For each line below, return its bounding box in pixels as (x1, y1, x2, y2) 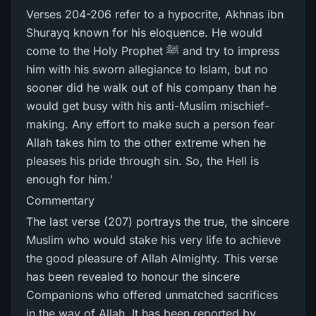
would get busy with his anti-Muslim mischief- (26, 99, 269, 113)
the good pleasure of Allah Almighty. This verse (26, 251, 278, 265)
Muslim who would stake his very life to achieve (26, 233, 281, 247)
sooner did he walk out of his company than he (26, 80, 276, 95)
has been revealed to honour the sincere (26, 269, 240, 284)
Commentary (26, 193, 95, 207)
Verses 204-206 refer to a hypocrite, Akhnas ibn (26, 7, 284, 21)
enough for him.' (26, 172, 114, 186)
